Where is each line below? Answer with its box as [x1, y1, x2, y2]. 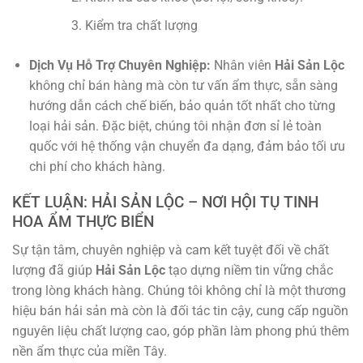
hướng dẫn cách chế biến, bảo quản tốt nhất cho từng [28, 97, 335, 113]
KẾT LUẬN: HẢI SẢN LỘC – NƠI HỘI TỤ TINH [12, 193, 318, 212]
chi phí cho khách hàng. [28, 158, 165, 174]
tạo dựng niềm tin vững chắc [165, 263, 333, 279]
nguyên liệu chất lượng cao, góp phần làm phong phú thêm [12, 323, 349, 340]
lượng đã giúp [12, 263, 96, 279]
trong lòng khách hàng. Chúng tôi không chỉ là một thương [12, 283, 346, 299]
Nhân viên [210, 57, 275, 73]
